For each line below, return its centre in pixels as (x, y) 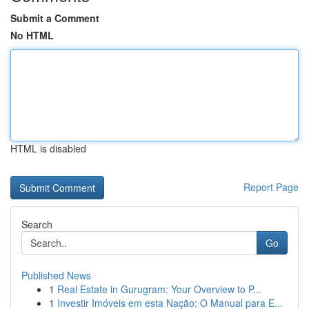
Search (37, 224)
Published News (56, 275)
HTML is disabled (48, 148)
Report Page (271, 187)
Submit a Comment (55, 18)
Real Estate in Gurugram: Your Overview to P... (159, 289)
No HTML (32, 35)
